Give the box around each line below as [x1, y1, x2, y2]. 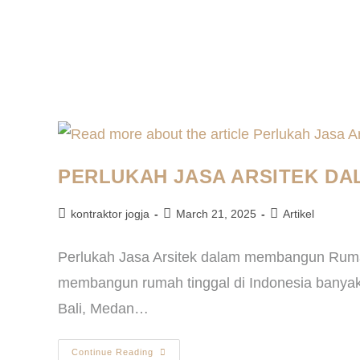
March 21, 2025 [176, 207, 256, 221]
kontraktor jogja [71, 207, 149, 221]
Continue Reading [72, 347, 153, 358]
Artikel [283, 207, 314, 221]
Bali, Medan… [58, 301, 149, 317]
